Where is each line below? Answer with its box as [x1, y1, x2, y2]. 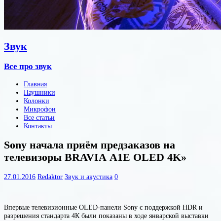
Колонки [24, 96, 49, 105]
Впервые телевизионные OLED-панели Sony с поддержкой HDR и [4, 203, 203, 212]
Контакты [24, 121, 52, 130]
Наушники [24, 88, 55, 96]
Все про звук [4, 61, 52, 71]
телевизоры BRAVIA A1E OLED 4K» [4, 151, 186, 163]
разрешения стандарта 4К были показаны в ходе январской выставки [4, 212, 209, 220]
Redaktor [37, 172, 63, 181]
